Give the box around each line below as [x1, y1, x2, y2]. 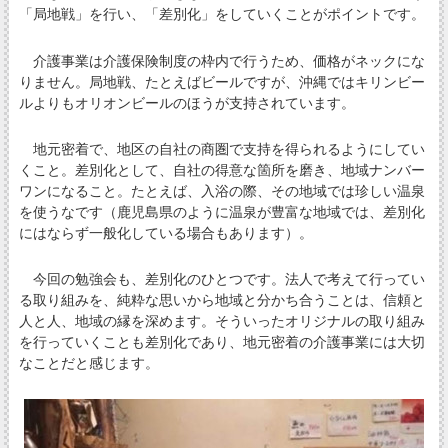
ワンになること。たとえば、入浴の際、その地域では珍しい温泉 [18, 182, 425, 199]
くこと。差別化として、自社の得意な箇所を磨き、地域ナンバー [18, 161, 425, 178]
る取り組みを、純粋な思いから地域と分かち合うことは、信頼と [18, 292, 425, 308]
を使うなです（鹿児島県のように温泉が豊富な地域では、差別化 [18, 203, 425, 220]
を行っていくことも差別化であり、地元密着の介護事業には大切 [18, 334, 425, 350]
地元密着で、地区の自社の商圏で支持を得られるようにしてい [18, 140, 425, 157]
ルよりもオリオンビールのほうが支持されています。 [18, 94, 355, 111]
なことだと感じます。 [18, 355, 159, 371]
